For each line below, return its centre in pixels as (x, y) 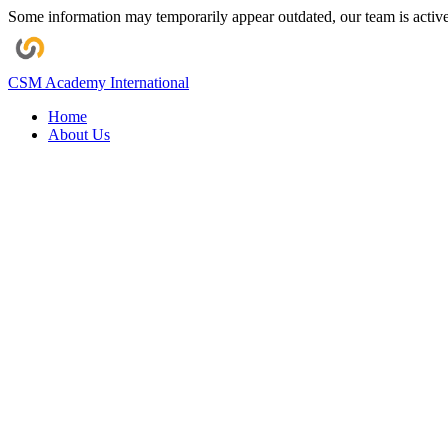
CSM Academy (59, 82)
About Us (79, 134)
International (149, 82)
